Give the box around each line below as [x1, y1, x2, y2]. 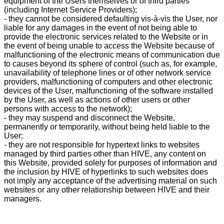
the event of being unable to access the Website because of [4, 41, 214, 50]
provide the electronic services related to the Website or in [4, 32, 208, 41]
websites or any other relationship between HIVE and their [4, 185, 209, 194]
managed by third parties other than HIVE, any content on [4, 149, 206, 158]
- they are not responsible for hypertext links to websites [4, 140, 199, 149]
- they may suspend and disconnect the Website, [4, 113, 175, 122]
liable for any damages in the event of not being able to [4, 23, 197, 32]
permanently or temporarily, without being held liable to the [4, 122, 210, 131]
